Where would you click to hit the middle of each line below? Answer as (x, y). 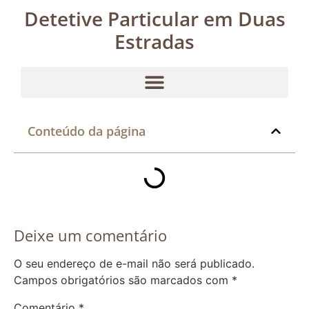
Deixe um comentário (90, 235)
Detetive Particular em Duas (154, 18)
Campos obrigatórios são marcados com (123, 280)
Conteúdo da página (87, 131)
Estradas (154, 41)
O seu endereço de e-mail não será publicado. (134, 263)
